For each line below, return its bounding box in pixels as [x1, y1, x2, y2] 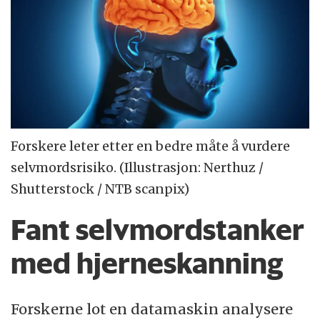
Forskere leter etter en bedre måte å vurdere [11, 138, 291, 155]
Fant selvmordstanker [11, 211, 305, 248]
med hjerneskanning [11, 245, 284, 281]
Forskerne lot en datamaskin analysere [11, 299, 294, 318]
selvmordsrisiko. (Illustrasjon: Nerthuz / [11, 159, 264, 176]
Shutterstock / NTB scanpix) [11, 181, 190, 198]
